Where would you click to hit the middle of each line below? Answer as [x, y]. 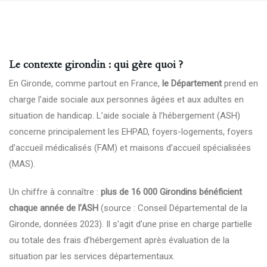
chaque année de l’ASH [54, 208]
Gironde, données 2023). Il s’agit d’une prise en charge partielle [131, 224]
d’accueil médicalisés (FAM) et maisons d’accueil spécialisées [130, 148]
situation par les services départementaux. [92, 256]
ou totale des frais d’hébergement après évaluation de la [119, 240]
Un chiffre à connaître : [55, 192]
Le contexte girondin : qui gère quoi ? [96, 65]
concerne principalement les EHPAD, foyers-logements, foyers [131, 132]
